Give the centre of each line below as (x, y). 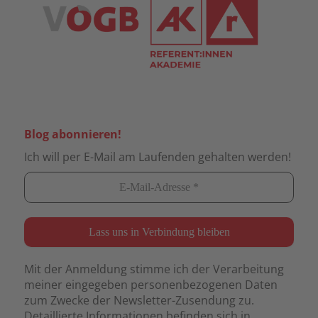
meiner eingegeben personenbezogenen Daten (151, 284)
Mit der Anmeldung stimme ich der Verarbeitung (154, 269)
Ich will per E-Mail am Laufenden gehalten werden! (158, 157)
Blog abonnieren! (73, 134)
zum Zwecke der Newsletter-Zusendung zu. (139, 300)
